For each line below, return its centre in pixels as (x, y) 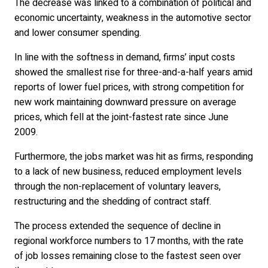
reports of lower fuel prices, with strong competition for (129, 87)
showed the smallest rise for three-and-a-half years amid (133, 72)
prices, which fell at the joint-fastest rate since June (121, 117)
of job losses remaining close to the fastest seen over (128, 256)
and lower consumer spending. (78, 33)
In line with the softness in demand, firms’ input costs (125, 57)
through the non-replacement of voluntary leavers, (118, 187)
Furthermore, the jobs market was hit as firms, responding (134, 157)
